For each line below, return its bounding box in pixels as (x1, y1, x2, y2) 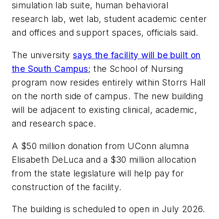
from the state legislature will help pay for (12, 168, 184, 178)
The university (12, 49, 73, 60)
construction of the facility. (12, 181, 122, 192)
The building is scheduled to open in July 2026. (12, 204, 205, 215)
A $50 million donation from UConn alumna (12, 140, 189, 151)
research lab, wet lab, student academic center (12, 14, 207, 24)
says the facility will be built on (73, 49, 201, 60)
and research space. (12, 118, 96, 129)
